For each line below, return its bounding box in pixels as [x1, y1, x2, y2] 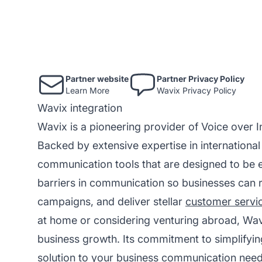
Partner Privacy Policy [157, 73, 244, 84]
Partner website [65, 73, 129, 84]
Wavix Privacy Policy [157, 85, 236, 95]
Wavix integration [37, 101, 122, 114]
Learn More [65, 85, 109, 95]
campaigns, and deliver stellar [37, 195, 185, 208]
